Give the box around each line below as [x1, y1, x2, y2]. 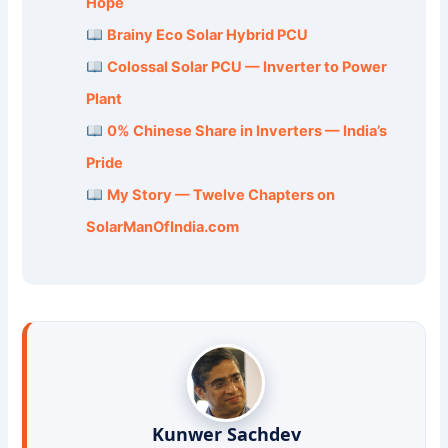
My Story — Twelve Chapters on [106, 186, 335, 205]
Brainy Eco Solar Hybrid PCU [106, 26, 308, 45]
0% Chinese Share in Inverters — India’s [106, 122, 387, 141]
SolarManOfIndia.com [86, 218, 240, 237]
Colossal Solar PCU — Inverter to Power [106, 58, 387, 77]
